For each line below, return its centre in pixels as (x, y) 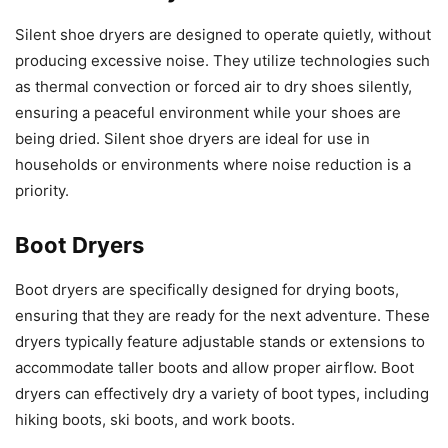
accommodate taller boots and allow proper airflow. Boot (214, 368)
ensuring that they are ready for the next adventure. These (222, 316)
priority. (42, 191)
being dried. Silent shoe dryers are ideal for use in (192, 139)
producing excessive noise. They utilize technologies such (222, 61)
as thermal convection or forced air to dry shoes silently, (213, 87)
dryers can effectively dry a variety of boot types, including (222, 394)
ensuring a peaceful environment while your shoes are (208, 113)
